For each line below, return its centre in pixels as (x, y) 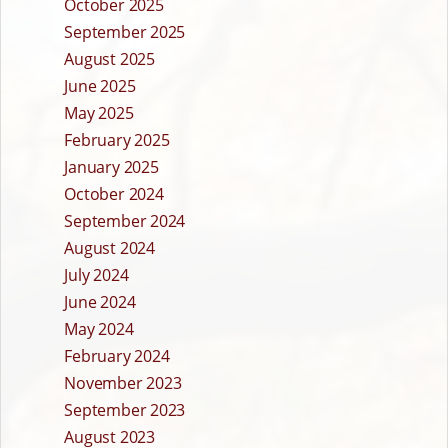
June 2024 (100, 302)
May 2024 (99, 329)
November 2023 (123, 383)
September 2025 (125, 32)
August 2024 (109, 248)
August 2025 (109, 59)
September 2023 (125, 410)
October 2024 (114, 194)
